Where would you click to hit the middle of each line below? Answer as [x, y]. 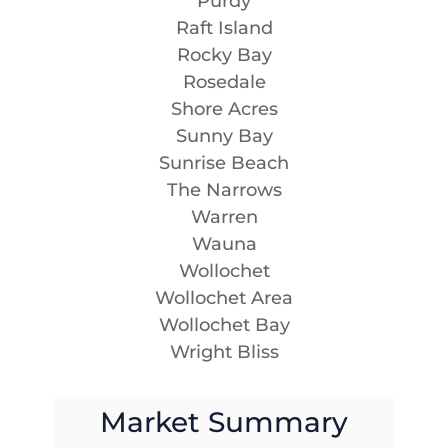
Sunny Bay [224, 135]
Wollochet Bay [224, 324]
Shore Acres [224, 108]
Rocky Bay [224, 54]
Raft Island [224, 27]
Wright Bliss [224, 351]
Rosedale [224, 81]
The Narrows [224, 189]
